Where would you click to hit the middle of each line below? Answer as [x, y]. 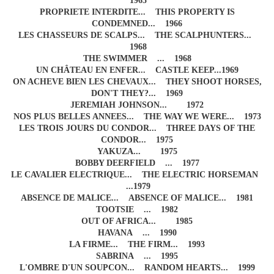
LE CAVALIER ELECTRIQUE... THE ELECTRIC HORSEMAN [137, 175]
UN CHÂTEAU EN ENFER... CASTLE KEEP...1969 [137, 70]
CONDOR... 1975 [137, 140]
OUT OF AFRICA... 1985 [137, 221]
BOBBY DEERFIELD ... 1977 [137, 163]
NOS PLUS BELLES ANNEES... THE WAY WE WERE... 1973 [137, 117]
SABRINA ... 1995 [137, 256]
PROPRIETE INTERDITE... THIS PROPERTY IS [137, 12]
